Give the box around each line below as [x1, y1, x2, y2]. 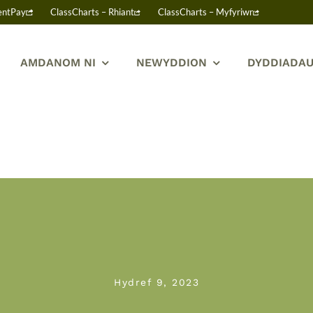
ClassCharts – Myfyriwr [158, 6, 254, 17]
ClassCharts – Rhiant [50, 6, 134, 17]
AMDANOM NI [20, 56, 96, 69]
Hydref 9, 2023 [114, 277, 199, 288]
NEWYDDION [136, 56, 208, 69]
